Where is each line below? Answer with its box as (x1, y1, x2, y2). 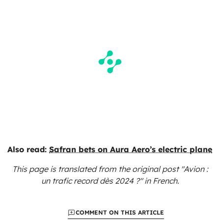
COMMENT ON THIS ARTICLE (75, 208, 164, 216)
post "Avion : (162, 164, 208, 174)
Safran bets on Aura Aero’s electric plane (49, 144, 212, 154)
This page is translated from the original (12, 164, 162, 174)
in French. (142, 175, 179, 186)
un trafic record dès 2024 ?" (41, 175, 142, 186)
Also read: (7, 144, 49, 154)
